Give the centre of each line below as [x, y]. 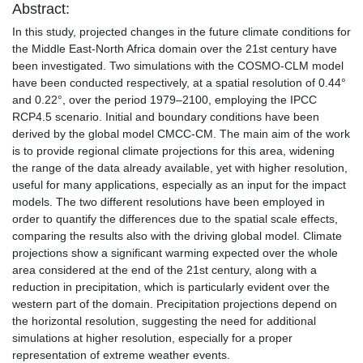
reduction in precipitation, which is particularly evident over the [171, 287]
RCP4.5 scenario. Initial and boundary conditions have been [166, 117]
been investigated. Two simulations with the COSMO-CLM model [178, 66]
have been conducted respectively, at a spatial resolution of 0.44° [179, 83]
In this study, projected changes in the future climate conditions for [181, 32]
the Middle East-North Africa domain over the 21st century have [175, 49]
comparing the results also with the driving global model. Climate [177, 236]
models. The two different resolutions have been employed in [169, 202]
